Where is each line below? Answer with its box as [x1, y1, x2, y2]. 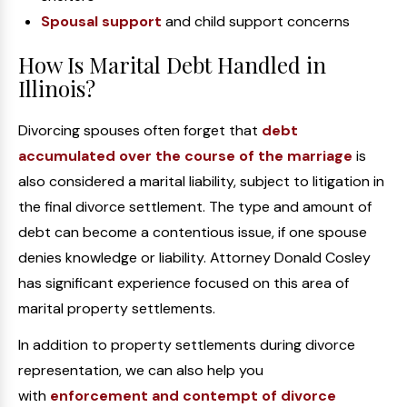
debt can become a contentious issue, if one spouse [18, 223, 367, 242]
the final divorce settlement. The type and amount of [18, 197, 372, 216]
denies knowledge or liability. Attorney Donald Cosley [18, 248, 371, 267]
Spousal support [41, 12, 162, 31]
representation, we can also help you [18, 361, 263, 380]
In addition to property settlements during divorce [18, 335, 355, 354]
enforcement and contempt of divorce [50, 386, 336, 405]
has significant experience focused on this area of [18, 273, 349, 293]
